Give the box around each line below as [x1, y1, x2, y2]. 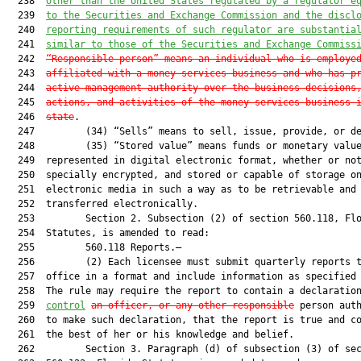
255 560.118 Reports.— [6, 242, 181, 253]
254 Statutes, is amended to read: [6, 227, 210, 239]
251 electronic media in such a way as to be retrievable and [6, 184, 356, 195]
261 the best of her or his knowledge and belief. [6, 329, 294, 340]
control [46, 300, 85, 311]
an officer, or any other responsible [91, 300, 294, 311]
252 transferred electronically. [6, 198, 198, 210]
